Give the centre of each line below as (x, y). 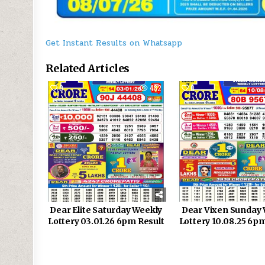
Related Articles (88, 68)
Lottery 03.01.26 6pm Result (106, 221)
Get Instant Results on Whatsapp (114, 43)
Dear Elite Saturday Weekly (106, 210)
